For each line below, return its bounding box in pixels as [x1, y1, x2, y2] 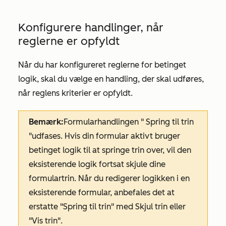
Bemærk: [29, 117, 64, 127]
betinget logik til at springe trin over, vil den [29, 145, 191, 155]
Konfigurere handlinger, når [18, 20, 163, 34]
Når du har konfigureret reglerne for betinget [18, 60, 186, 70]
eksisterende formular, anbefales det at [29, 187, 175, 197]
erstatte [29, 201, 60, 211]
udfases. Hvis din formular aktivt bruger [32, 131, 180, 141]
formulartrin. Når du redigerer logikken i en [29, 173, 190, 183]
